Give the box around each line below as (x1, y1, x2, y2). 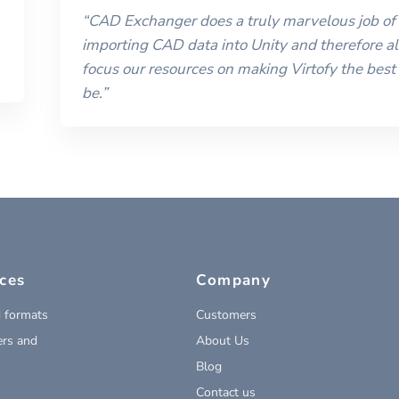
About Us (196, 331, 250, 349)
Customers (196, 305, 257, 323)
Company (196, 269, 271, 290)
